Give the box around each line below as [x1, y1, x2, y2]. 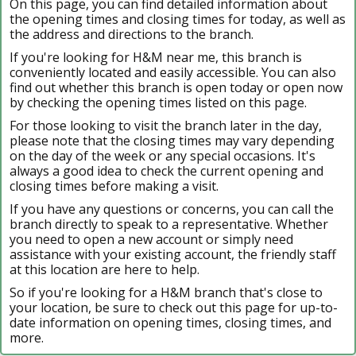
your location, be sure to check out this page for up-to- [10, 298, 338, 316]
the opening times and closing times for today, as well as [10, 10, 346, 28]
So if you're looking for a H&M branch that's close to [10, 283, 323, 301]
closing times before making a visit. [10, 176, 219, 195]
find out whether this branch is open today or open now [10, 78, 342, 96]
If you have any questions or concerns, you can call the [10, 199, 334, 218]
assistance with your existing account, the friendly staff [10, 245, 336, 263]
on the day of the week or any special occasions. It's [10, 146, 315, 164]
